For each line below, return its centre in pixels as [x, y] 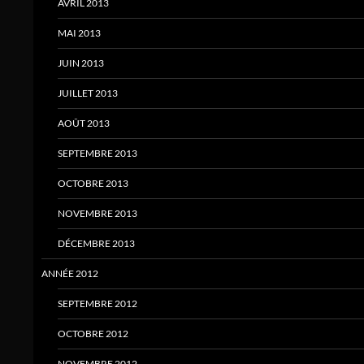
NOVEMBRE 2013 [97, 214]
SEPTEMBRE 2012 [97, 304]
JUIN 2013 [81, 63]
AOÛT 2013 [84, 123]
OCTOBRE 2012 [93, 334]
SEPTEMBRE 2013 [97, 154]
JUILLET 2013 [88, 93]
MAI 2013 [79, 33]
